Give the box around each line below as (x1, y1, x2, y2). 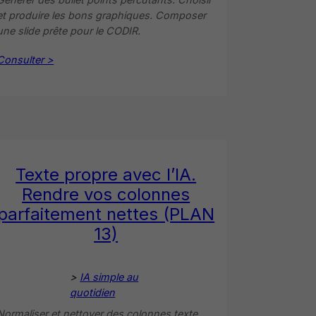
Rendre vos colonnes (22, 183, 190, 205)
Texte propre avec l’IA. (16, 164, 197, 185)
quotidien (70, 286, 116, 298)
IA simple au (80, 270, 139, 283)
